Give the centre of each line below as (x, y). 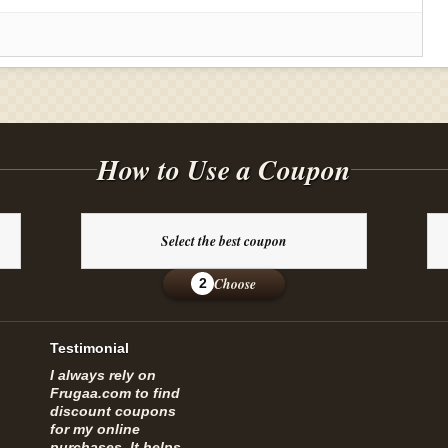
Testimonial (89, 347)
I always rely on (103, 374)
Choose (235, 283)
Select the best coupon (223, 241)
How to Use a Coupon (224, 169)
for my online (95, 428)
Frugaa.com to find (115, 392)
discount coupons (113, 410)
